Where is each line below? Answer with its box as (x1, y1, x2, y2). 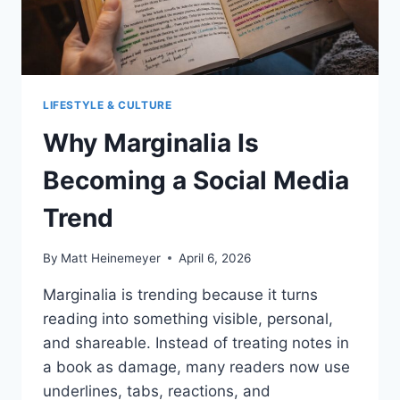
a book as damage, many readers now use (43, 357, 350, 376)
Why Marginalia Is (43, 128, 259, 159)
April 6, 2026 (179, 250, 252, 265)
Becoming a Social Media (43, 165, 349, 196)
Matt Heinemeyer (61, 250, 162, 265)
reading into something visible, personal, (43, 309, 333, 328)
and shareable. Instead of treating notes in (43, 333, 349, 352)
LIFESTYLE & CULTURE (43, 98, 172, 112)
